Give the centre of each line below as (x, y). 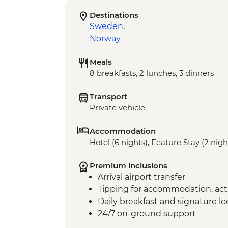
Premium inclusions (129, 166)
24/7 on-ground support (147, 214)
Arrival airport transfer (141, 177)
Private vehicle (117, 108)
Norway (105, 39)
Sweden (106, 26)
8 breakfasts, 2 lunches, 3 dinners (152, 73)
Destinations (114, 15)
